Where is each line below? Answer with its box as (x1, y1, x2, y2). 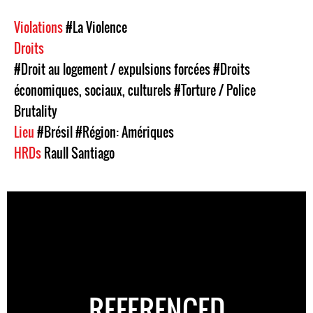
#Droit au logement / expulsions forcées (14, 60, 210, 78)
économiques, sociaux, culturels (14, 81, 171, 99)
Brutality (14, 102, 57, 120)
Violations (14, 18, 66, 36)
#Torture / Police (174, 81, 256, 99)
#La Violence (66, 18, 127, 36)
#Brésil (37, 123, 73, 141)
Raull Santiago (44, 144, 115, 162)
